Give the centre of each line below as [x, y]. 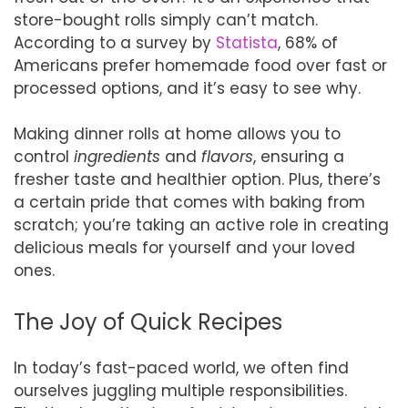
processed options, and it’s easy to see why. [187, 88]
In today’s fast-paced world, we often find [181, 367]
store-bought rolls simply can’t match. [166, 20]
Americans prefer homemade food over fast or [200, 65]
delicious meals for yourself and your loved [184, 248]
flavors [227, 157]
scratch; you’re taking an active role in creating [201, 225]
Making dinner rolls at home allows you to [177, 134]
